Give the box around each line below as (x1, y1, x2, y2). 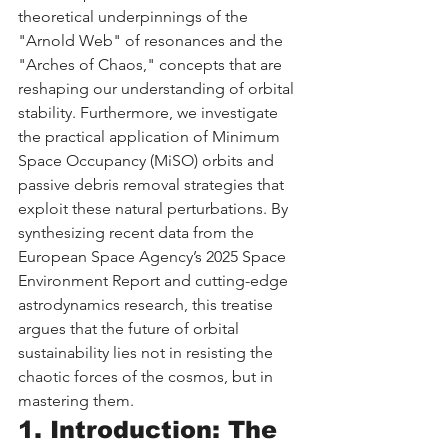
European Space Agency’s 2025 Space (18, 246, 290, 266)
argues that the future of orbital (18, 318, 243, 338)
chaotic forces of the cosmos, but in (18, 366, 277, 386)
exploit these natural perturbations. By (18, 198, 292, 218)
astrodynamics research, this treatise (18, 294, 277, 314)
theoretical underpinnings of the (18, 6, 252, 26)
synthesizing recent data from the (18, 222, 258, 242)
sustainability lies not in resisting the (18, 342, 277, 362)
